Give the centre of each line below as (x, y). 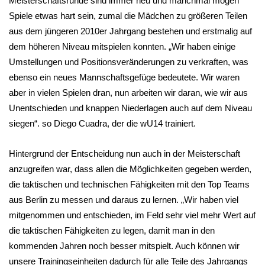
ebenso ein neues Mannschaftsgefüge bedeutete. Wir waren (124, 77)
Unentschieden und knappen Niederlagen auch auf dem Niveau (130, 108)
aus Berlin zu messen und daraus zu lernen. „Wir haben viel (124, 200)
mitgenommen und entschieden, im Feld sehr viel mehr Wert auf (132, 215)
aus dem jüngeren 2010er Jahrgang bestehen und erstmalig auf (130, 31)
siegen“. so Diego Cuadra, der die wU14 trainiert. (102, 123)
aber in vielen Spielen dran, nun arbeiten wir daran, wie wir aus (128, 93)
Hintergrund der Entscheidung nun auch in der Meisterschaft (125, 153)
